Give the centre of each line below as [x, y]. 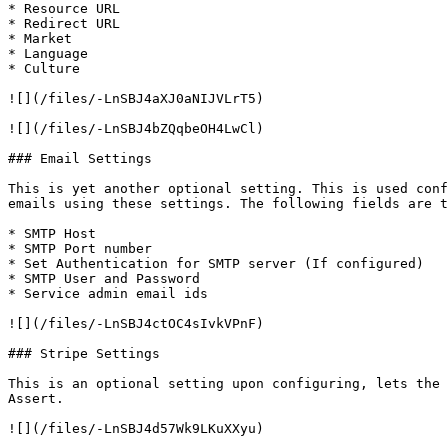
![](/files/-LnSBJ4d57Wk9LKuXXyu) [136, 428]
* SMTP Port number [80, 248]
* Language [48, 53]
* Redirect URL [64, 23]
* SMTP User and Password [104, 278]
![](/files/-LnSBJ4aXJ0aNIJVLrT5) [136, 98]
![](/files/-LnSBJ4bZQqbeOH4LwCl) [136, 128]
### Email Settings [80, 158]
